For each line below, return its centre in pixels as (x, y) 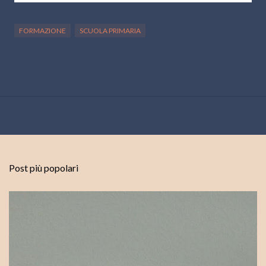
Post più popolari (44, 168)
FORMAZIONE (42, 31)
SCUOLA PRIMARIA (110, 31)
